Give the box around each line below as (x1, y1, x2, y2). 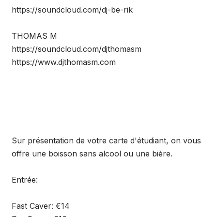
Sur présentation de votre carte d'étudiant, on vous (12, 136, 201, 145)
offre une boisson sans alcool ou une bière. (12, 149, 172, 158)
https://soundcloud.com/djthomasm (12, 44, 141, 54)
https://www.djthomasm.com (12, 57, 116, 67)
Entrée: (12, 175, 38, 185)
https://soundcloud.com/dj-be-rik (12, 5, 133, 15)
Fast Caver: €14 (12, 201, 70, 211)
